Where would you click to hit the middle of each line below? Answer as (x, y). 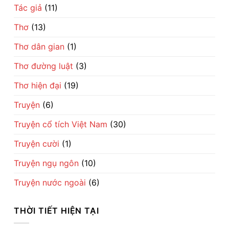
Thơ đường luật (43, 66)
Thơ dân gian (39, 46)
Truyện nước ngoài (50, 182)
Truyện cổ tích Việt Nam (61, 124)
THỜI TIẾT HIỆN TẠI (56, 210)
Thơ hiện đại (38, 85)
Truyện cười (37, 143)
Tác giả (28, 7)
